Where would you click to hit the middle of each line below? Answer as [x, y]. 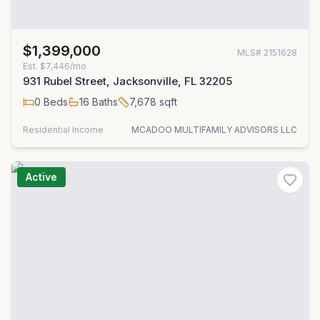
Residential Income [63, 130]
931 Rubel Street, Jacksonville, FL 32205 [127, 81]
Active [41, 177]
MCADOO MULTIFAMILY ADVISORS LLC [214, 130]
